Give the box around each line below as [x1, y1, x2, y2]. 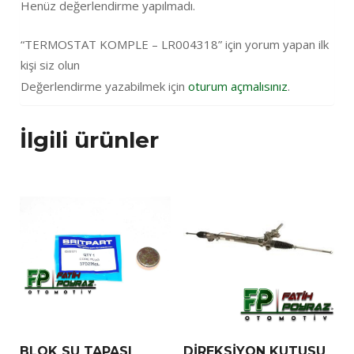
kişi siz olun [21, 56, 80, 73]
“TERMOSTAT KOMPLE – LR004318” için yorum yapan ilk [21, 36, 329, 52]
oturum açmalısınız [188, 77, 288, 94]
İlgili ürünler [20, 126, 159, 153]
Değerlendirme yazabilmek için [21, 77, 188, 94]
